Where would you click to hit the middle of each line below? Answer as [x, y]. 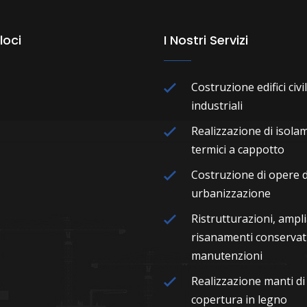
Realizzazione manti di [248, 281]
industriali [217, 106]
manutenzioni [227, 256]
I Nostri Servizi [206, 40]
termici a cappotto [238, 149]
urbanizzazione [231, 193]
